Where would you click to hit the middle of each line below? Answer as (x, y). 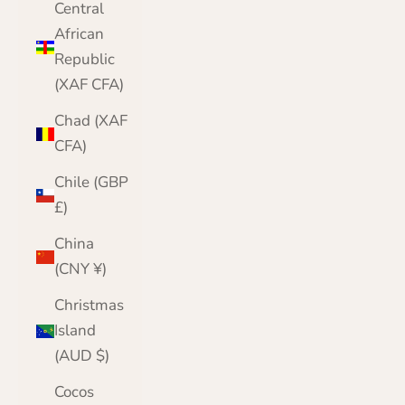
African (79, 34)
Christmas (89, 306)
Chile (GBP (91, 183)
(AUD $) (103, 356)
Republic (85, 60)
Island (75, 331)
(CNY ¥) (100, 269)
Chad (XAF (91, 121)
